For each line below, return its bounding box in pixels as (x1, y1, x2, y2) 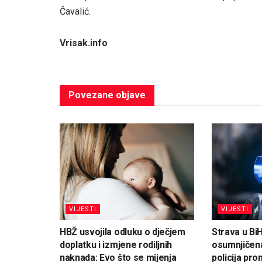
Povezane (68, 89, 113, 101)
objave (113, 89, 146, 101)
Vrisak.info (60, 37, 108, 49)
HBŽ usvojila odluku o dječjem (60, 226, 185, 237)
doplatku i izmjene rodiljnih (60, 239, 173, 250)
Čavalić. (60, 6, 91, 18)
